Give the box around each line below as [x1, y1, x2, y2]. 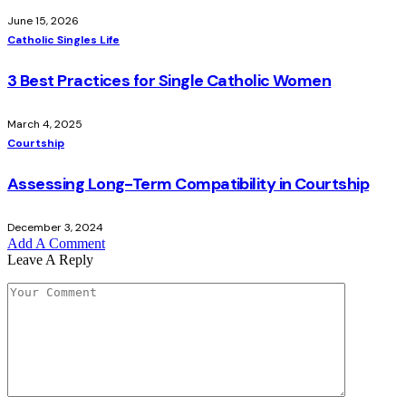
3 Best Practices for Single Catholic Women [7, 69, 332, 92]
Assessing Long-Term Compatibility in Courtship [7, 172, 370, 195]
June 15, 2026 [7, 13, 79, 28]
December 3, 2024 [7, 219, 103, 235]
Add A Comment [7, 235, 105, 251]
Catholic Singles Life [7, 32, 120, 47]
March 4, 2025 [7, 116, 82, 131]
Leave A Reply [7, 251, 93, 267]
